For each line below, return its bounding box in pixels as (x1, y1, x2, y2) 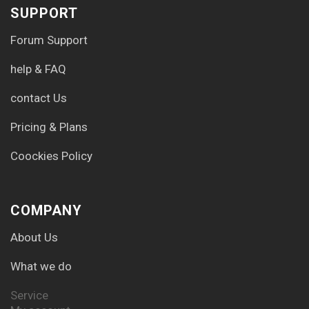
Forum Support (10, 32, 88, 47)
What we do (10, 259, 72, 273)
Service (10, 288, 48, 302)
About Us (10, 230, 58, 244)
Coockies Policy (10, 148, 92, 163)
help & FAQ (10, 61, 66, 76)
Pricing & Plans (10, 119, 88, 134)
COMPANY (10, 201, 82, 219)
